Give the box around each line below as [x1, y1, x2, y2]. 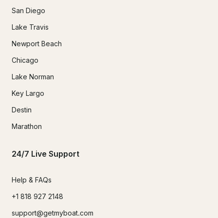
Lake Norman [12, 72, 54, 81]
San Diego [12, 6, 45, 15]
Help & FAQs [12, 176, 52, 184]
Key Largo [12, 89, 44, 97]
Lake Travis [12, 22, 49, 31]
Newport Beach [12, 39, 62, 48]
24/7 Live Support [12, 149, 79, 159]
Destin [12, 105, 32, 114]
